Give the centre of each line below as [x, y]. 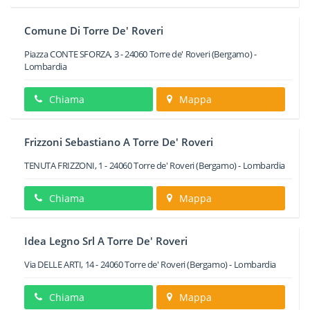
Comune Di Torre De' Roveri [94, 30]
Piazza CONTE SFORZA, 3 [72, 54]
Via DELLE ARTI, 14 [59, 264]
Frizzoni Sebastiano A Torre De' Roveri [119, 142]
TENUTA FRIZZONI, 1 [64, 165]
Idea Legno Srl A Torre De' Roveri [106, 241]
